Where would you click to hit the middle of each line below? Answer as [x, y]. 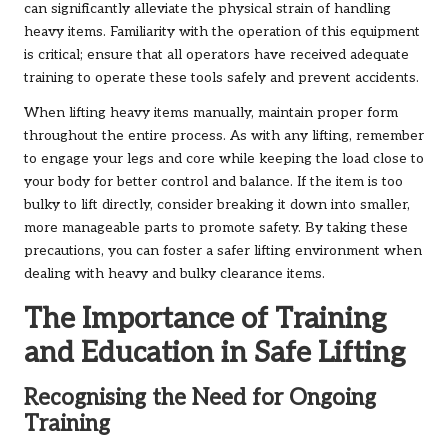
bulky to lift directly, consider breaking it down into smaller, [217, 204]
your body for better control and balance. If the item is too [213, 181]
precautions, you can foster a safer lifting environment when [223, 250]
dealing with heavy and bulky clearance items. [174, 273]
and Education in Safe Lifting [214, 352]
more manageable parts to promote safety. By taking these [216, 227]
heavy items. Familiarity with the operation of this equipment [222, 31]
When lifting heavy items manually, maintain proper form [211, 112]
